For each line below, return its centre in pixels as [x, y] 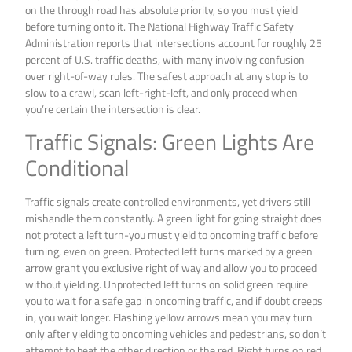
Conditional [77, 167]
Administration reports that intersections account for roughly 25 [174, 43]
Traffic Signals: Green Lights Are [170, 141]
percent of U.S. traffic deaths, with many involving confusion [165, 60]
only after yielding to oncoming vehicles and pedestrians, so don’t [176, 333]
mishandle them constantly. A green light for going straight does [174, 218]
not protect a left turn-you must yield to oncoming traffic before [172, 234]
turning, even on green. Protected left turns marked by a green [169, 251]
